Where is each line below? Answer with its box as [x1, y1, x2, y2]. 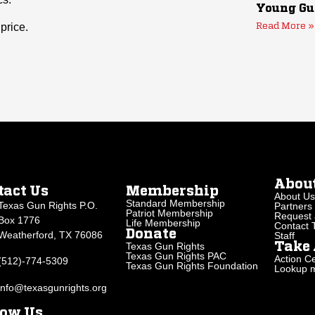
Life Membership [126, 217, 201, 229]
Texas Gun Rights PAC [126, 250, 227, 262]
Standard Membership [126, 197, 226, 209]
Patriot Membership [126, 207, 214, 219]
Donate [126, 227, 177, 241]
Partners [274, 200, 312, 212]
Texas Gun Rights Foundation [126, 259, 259, 271]
